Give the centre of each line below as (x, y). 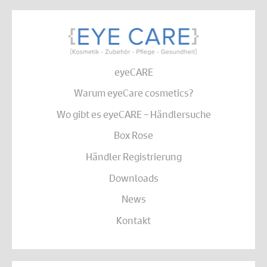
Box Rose (133, 135)
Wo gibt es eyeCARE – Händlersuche (133, 114)
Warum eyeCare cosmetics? (133, 93)
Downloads (133, 178)
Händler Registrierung (133, 156)
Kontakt (133, 220)
